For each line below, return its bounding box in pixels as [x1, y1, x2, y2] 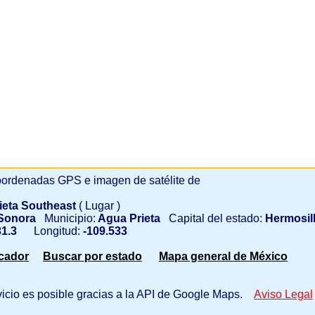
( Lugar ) [79, 200, 120, 212]
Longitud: [20, 225, 80, 237]
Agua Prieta [96, 212, 160, 224]
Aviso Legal [254, 288, 313, 300]
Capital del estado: [160, 212, 262, 224]
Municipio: [36, 212, 96, 224]
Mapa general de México [159, 250, 288, 262]
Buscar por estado [43, 250, 142, 262]
